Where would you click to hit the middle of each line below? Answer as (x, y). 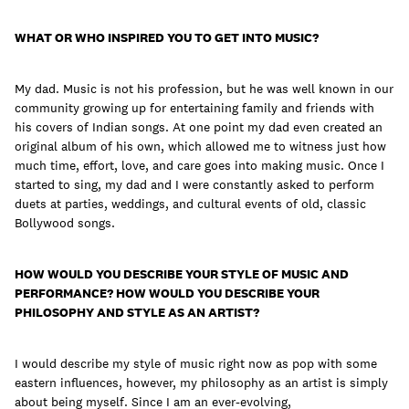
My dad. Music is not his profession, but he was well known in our (204, 89)
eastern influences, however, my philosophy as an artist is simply (201, 383)
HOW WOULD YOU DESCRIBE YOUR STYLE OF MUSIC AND (182, 274)
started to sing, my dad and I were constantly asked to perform (194, 185)
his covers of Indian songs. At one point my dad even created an (199, 127)
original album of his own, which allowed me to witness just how (200, 147)
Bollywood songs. (65, 223)
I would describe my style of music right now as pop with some (196, 364)
